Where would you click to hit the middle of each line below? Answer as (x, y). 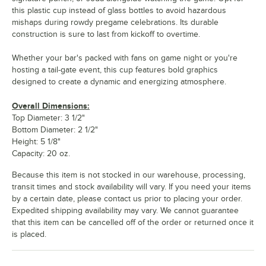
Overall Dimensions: (51, 106)
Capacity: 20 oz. (41, 154)
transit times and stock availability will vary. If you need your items (132, 187)
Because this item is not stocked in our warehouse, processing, (129, 175)
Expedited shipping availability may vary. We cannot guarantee (125, 211)
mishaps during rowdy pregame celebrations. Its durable (115, 23)
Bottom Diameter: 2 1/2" (55, 130)
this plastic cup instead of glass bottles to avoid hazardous (119, 11)
